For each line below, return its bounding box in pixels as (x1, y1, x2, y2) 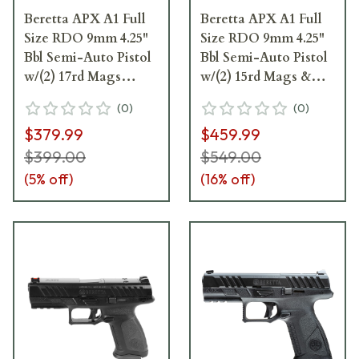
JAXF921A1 (24, 87, 91, 105)
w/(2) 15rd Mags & (200, 67, 311, 86)
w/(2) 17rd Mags (24, 67, 121, 86)
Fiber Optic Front (200, 87, 304, 105)
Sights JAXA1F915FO (200, 106, 326, 124)
